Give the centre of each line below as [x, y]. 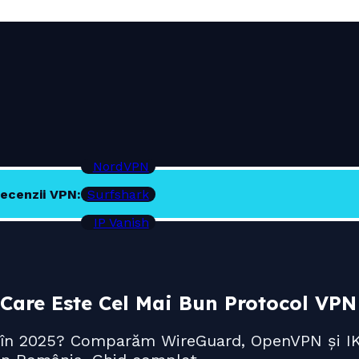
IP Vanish [121, 222]
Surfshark [118, 194]
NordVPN [121, 166]
